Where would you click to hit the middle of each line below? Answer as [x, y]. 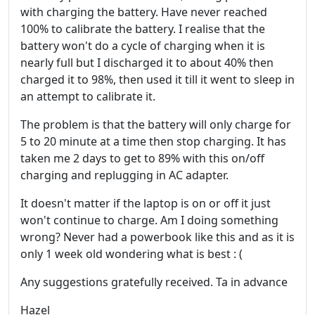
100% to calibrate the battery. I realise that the [143, 29]
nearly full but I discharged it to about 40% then [147, 63]
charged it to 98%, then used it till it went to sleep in [157, 79]
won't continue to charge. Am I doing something [149, 220]
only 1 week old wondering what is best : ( [131, 254]
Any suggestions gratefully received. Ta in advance [154, 282]
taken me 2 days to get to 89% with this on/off [142, 158]
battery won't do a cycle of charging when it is [143, 46]
